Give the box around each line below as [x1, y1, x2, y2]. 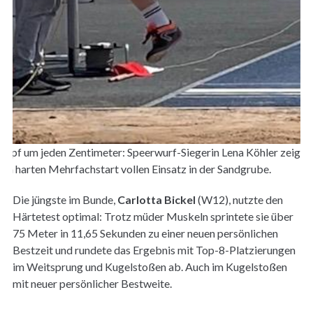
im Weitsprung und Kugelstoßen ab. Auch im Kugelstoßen [12, 259, 287, 273]
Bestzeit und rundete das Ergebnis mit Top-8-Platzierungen [12, 242, 296, 256]
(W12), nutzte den [195, 192, 283, 206]
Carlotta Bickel [117, 192, 196, 206]
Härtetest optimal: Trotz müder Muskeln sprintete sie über [12, 209, 293, 223]
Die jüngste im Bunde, [12, 192, 117, 206]
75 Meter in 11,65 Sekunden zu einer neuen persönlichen [12, 226, 278, 240]
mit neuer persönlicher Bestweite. [12, 276, 172, 290]
